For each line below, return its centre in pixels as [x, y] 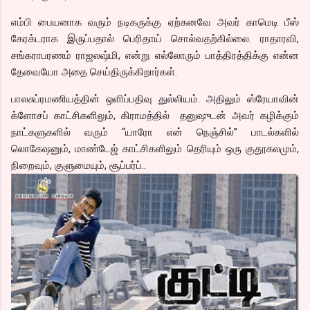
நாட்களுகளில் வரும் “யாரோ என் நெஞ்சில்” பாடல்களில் [155, 133]
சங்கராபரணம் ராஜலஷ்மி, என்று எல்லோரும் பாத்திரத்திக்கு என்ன [155, 56]
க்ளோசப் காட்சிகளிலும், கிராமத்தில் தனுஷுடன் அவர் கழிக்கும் [155, 116]
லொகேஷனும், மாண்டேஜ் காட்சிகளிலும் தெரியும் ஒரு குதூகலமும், [155, 149]
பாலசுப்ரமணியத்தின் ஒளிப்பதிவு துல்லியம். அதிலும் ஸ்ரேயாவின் [155, 99]
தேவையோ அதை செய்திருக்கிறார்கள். [94, 72]
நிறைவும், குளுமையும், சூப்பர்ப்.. [79, 166]
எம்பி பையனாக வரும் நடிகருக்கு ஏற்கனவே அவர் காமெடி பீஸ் [155, 22]
